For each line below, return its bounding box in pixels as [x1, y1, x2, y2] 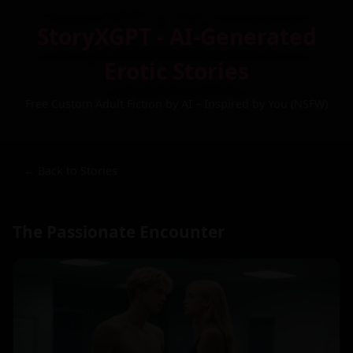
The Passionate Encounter [13, 220, 225, 243]
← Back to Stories [23, 163, 117, 179]
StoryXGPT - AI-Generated [36, 21, 317, 51]
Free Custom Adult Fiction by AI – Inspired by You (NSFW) [25, 96, 328, 111]
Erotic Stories [104, 56, 249, 86]
